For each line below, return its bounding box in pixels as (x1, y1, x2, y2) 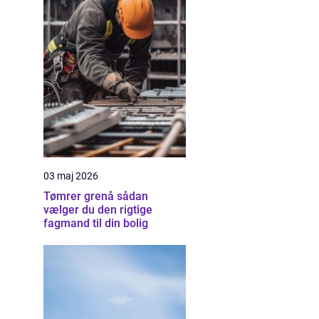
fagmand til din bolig (43, 216, 148, 230)
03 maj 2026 (43, 170, 98, 182)
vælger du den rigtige (43, 203, 152, 216)
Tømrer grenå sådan (43, 189, 117, 203)
